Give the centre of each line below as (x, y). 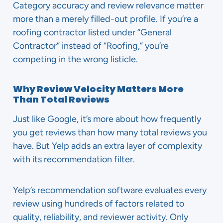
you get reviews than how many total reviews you (110, 132)
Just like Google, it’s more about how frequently (107, 119)
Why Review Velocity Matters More (98, 89)
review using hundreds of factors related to (99, 204)
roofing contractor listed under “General (92, 32)
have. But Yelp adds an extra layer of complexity (108, 146)
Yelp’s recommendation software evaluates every (110, 190)
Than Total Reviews (61, 99)
